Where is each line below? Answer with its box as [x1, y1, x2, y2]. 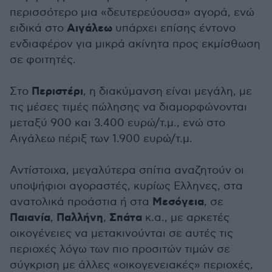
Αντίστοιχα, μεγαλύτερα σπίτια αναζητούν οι [10, 164, 244, 177]
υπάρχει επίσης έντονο [112, 22, 236, 35]
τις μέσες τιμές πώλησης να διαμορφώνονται [10, 101, 247, 114]
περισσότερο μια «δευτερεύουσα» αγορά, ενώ [10, 6, 254, 19]
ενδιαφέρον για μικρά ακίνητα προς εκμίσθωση [10, 38, 260, 51]
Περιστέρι [32, 84, 83, 100]
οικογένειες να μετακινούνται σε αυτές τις [10, 227, 233, 240]
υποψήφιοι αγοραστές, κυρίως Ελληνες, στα [10, 180, 243, 193]
